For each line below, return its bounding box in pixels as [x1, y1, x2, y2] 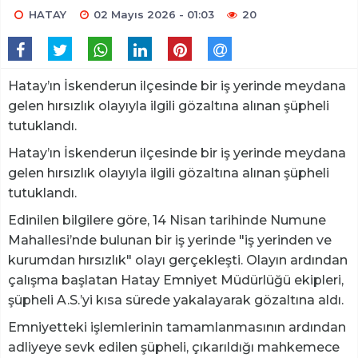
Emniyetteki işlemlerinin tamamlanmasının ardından [8, 320, 346, 336]
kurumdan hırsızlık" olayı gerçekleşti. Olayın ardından [8, 253, 348, 268]
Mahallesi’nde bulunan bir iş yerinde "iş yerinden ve [8, 233, 332, 249]
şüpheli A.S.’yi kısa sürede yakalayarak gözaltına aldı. [8, 292, 344, 308]
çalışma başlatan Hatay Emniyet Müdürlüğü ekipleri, [8, 272, 344, 288]
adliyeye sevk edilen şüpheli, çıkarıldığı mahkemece [8, 340, 340, 356]
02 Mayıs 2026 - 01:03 [93, 8, 215, 22]
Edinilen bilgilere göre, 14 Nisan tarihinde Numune [8, 213, 326, 229]
